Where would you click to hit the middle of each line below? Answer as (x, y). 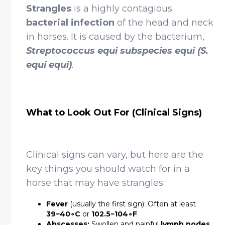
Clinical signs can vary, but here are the (115, 155)
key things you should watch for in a (108, 169)
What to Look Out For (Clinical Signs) (114, 113)
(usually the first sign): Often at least (132, 204)
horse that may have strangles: (96, 183)
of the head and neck (164, 23)
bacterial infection (71, 23)
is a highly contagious (122, 9)
